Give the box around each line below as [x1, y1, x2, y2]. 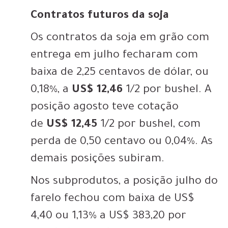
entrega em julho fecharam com [31, 50, 198, 63]
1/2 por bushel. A [123, 84, 211, 97]
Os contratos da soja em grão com [31, 33, 209, 45]
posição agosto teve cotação [31, 102, 179, 115]
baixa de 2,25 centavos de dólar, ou [31, 67, 209, 80]
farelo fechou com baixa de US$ [31, 193, 194, 206]
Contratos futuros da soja [31, 10, 169, 23]
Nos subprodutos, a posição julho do [31, 176, 218, 189]
